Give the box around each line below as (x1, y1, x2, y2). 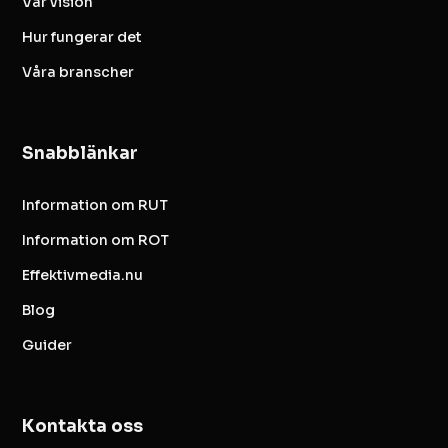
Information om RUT (22, 195, 169, 214)
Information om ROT (22, 230, 170, 249)
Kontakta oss (22, 415, 144, 437)
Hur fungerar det (22, 27, 143, 46)
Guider (22, 335, 73, 354)
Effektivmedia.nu (22, 265, 144, 284)
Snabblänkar (22, 142, 139, 164)
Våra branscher (22, 62, 135, 81)
